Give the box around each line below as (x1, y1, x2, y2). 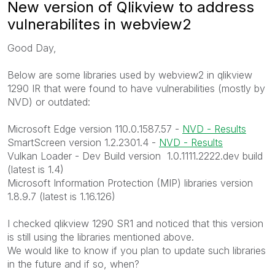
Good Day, (7, 41, 56, 54)
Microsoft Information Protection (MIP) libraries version (7, 176, 253, 189)
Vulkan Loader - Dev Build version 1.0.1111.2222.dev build (7, 149, 263, 162)
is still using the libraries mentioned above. (7, 230, 194, 243)
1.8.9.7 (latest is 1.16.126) (7, 190, 115, 203)
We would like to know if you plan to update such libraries (7, 244, 266, 257)
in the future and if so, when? (7, 257, 139, 270)
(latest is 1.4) (7, 163, 64, 176)
